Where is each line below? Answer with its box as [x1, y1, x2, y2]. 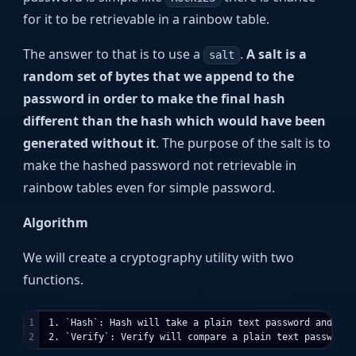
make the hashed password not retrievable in [23, 157, 297, 175]
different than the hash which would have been [23, 112, 327, 130]
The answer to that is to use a [23, 45, 204, 64]
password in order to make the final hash [23, 90, 286, 108]
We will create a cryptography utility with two [23, 249, 295, 267]
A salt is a [246, 45, 307, 64]
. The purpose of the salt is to [156, 134, 331, 153]
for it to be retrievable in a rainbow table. [23, 10, 270, 29]
